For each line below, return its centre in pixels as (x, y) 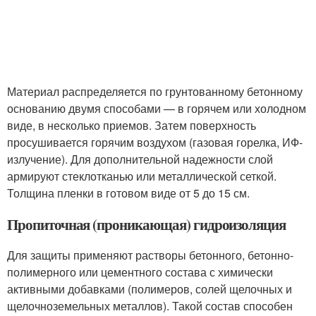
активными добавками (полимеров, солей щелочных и (150, 288)
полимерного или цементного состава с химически (140, 272)
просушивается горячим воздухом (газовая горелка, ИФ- (155, 142)
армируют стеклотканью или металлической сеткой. (142, 176)
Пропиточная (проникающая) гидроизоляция (147, 224)
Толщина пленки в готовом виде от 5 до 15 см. (128, 193)
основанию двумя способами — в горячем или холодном (157, 108)
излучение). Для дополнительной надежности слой (140, 159)
